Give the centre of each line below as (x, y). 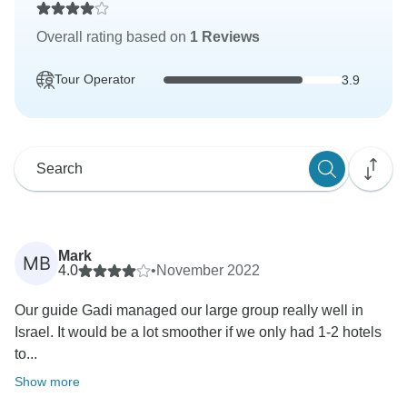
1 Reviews (225, 37)
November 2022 (208, 271)
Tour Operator (95, 79)
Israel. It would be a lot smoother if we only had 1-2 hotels (198, 333)
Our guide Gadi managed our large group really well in (189, 311)
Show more (47, 382)
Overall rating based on (113, 37)
